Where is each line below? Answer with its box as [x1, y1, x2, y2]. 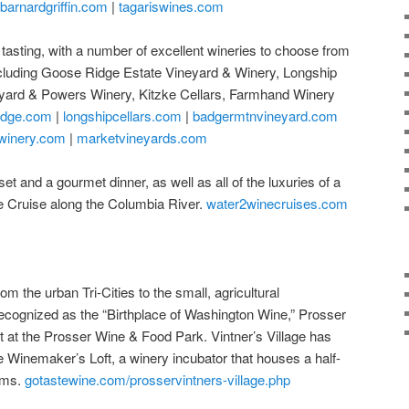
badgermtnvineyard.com [193, 105, 338, 125]
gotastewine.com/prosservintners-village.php [25, 370, 290, 390]
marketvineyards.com [77, 127, 207, 147]
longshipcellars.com [63, 105, 182, 125]
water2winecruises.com [206, 194, 348, 214]
